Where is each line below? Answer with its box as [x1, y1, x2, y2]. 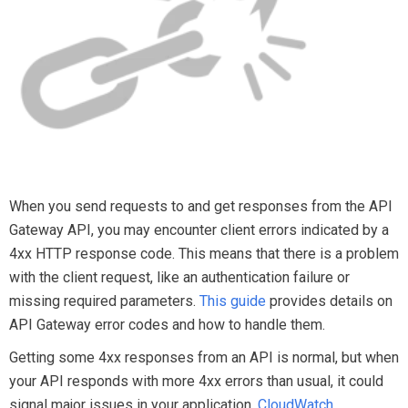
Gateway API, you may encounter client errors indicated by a [9, 221, 389, 239]
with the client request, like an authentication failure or [9, 269, 350, 286]
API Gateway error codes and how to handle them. [9, 316, 329, 333]
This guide [199, 292, 266, 310]
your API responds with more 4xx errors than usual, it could [9, 372, 383, 390]
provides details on [266, 292, 393, 310]
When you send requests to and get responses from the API [9, 198, 393, 215]
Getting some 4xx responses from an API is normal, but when [9, 349, 399, 366]
